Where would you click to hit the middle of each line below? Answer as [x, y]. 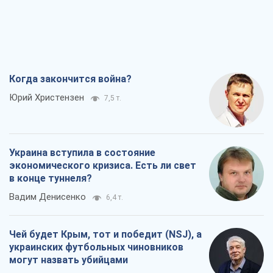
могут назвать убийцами [69, 260]
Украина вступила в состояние [82, 153]
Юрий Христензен [47, 98]
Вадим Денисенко [48, 197]
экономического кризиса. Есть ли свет [103, 166]
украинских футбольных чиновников [96, 247]
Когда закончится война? [70, 79]
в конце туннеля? [51, 179]
